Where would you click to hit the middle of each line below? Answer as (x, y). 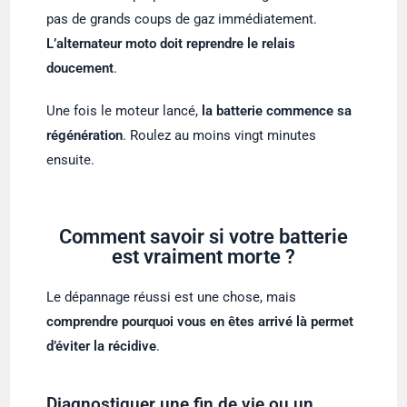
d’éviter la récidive (102, 346)
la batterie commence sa (277, 110)
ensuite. (71, 159)
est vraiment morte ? (203, 256)
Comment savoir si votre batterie (203, 236)
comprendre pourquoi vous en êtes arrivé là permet (200, 321)
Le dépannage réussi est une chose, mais (172, 297)
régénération (85, 135)
